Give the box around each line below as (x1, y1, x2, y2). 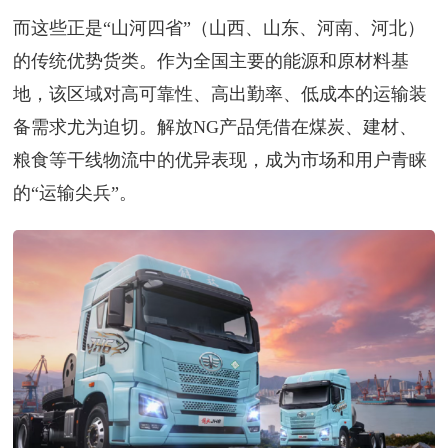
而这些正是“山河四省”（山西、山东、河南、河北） (13, 17, 426, 38)
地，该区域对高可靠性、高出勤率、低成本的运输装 (13, 83, 428, 104)
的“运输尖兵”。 (13, 182, 138, 203)
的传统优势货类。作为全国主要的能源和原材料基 (13, 50, 410, 71)
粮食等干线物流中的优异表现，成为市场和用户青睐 (13, 149, 428, 170)
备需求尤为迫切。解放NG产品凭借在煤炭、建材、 (13, 116, 418, 137)
